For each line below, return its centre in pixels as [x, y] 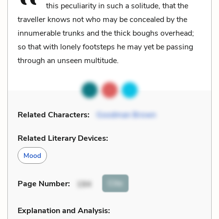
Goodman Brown [126, 115]
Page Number [43, 184]
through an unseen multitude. [68, 60]
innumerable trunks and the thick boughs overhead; [106, 33]
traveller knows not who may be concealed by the [102, 19]
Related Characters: [54, 115]
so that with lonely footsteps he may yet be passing [105, 47]
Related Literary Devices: [63, 138]
